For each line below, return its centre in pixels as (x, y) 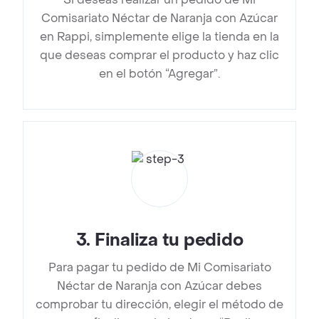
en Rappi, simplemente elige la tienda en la (159, 37)
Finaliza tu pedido (169, 241)
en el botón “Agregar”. (159, 74)
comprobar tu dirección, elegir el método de (159, 305)
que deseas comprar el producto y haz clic (159, 56)
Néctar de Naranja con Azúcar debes (159, 286)
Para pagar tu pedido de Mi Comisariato (159, 268)
